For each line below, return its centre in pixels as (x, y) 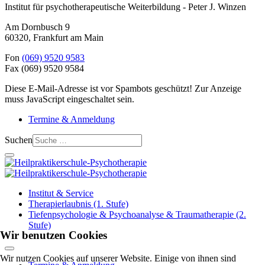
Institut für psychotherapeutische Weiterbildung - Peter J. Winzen (125, 7)
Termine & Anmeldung (72, 119)
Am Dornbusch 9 (37, 27)
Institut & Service (61, 193)
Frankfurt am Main (68, 38)
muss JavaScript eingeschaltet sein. (70, 99)
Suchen (19, 140)
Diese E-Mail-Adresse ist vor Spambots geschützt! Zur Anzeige (123, 89)
